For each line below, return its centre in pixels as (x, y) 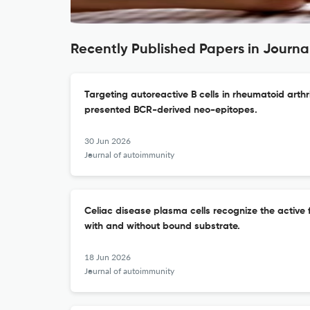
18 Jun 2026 (108, 257)
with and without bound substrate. (162, 226)
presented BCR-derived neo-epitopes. (171, 110)
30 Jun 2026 (108, 141)
